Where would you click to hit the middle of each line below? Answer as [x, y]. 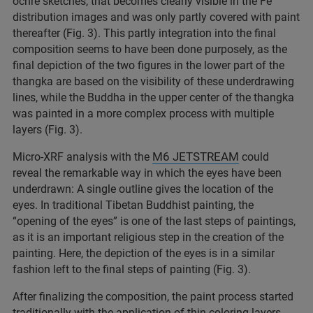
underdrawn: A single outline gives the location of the [143, 189]
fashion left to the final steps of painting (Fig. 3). [132, 270]
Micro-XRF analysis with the [82, 157]
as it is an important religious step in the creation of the [148, 238]
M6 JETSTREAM [196, 157]
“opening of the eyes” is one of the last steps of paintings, [154, 221]
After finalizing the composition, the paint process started [153, 297]
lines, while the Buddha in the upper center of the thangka [153, 98]
